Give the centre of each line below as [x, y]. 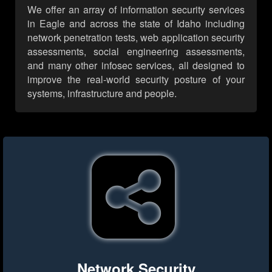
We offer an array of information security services [136, 10]
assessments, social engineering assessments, [136, 52]
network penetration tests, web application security [136, 38]
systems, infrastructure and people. [102, 93]
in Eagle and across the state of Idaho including [136, 24]
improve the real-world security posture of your [136, 80]
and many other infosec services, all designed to [136, 66]
